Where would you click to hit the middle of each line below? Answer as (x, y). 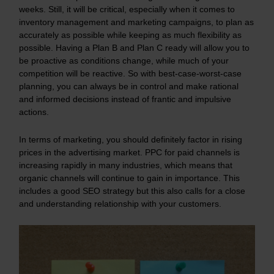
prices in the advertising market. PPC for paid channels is (129, 153)
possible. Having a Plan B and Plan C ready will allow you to (134, 48)
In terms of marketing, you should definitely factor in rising (131, 140)
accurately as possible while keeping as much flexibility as (130, 35)
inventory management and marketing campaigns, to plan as (136, 22)
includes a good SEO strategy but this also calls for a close (132, 191)
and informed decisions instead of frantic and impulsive (125, 99)
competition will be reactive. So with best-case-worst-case (130, 74)
